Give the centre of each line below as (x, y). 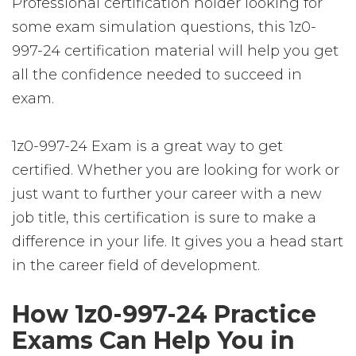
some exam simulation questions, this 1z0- (164, 27)
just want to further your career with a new (167, 194)
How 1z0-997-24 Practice (164, 314)
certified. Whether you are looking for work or (176, 170)
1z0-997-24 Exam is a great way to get (147, 146)
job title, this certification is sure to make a (164, 218)
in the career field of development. (136, 265)
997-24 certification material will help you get (175, 51)
